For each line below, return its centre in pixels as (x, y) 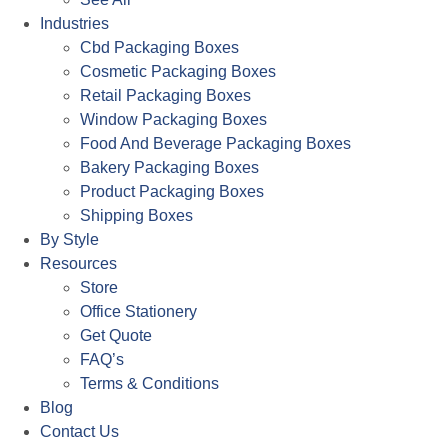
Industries (74, 24)
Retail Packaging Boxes (165, 96)
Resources (78, 264)
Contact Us (79, 432)
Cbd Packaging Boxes (159, 48)
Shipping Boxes (136, 216)
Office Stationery (138, 312)
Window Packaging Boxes (173, 120)
